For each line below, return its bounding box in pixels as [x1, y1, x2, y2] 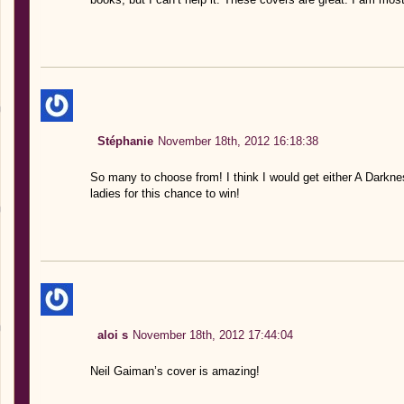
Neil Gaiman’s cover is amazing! [89, 363, 260, 378]
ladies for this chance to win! [89, 186, 240, 200]
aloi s [96, 327, 128, 342]
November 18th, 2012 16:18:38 [157, 133, 318, 148]
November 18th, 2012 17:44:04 [132, 327, 293, 342]
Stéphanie [96, 133, 153, 148]
